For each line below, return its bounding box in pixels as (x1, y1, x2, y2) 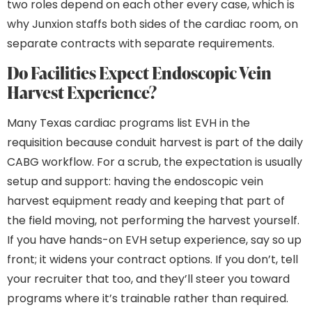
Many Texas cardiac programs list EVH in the (7, 115, 250, 132)
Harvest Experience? (7, 81, 157, 104)
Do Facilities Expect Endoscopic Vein (7, 61, 272, 85)
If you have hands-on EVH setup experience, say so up (7, 232, 302, 249)
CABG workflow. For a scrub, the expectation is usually (7, 154, 302, 171)
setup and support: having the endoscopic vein (7, 173, 263, 190)
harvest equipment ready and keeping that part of (7, 193, 285, 210)
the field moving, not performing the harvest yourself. (7, 212, 299, 229)
